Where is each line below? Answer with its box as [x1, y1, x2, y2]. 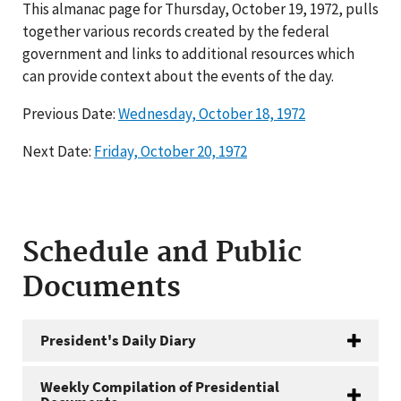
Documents [22, 271, 181, 305]
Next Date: [22, 141, 94, 161]
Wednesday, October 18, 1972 [118, 104, 305, 124]
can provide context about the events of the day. [22, 66, 334, 86]
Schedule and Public [22, 236, 302, 270]
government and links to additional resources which [22, 44, 354, 64]
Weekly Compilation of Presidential [40, 377, 279, 397]
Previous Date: [22, 104, 118, 124]
